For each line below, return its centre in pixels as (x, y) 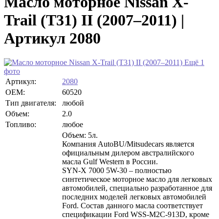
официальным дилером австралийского (128, 153)
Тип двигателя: (31, 103)
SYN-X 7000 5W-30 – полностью (117, 170)
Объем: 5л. (80, 135)
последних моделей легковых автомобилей (134, 197)
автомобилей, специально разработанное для (137, 188)
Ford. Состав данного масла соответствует (132, 205)
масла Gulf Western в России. (110, 161)
